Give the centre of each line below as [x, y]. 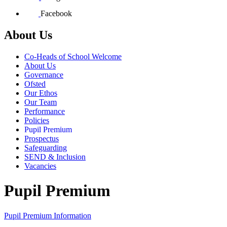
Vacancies [40, 166]
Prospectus [42, 138]
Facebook [56, 13]
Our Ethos [41, 93]
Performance [45, 111]
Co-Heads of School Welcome [73, 56]
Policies [37, 120]
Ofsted [35, 84]
